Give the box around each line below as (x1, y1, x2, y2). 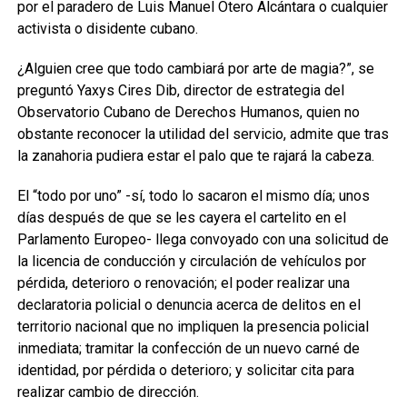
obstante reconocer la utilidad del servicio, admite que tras (16, 125, 389, 144)
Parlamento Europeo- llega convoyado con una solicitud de (16, 231, 389, 249)
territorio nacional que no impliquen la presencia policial (16, 318, 369, 336)
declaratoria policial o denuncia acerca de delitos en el (16, 296, 361, 314)
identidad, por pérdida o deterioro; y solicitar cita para (16, 362, 354, 380)
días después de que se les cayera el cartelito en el (16, 209, 346, 227)
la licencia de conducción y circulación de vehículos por (16, 253, 366, 271)
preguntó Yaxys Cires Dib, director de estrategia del (16, 82, 344, 100)
